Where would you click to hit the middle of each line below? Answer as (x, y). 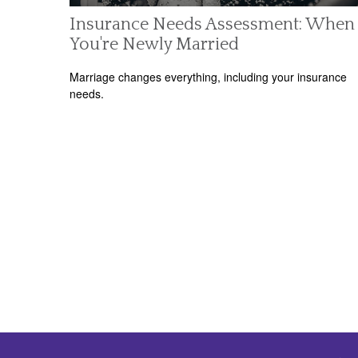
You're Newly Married (154, 44)
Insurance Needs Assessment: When (212, 24)
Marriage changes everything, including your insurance (208, 77)
